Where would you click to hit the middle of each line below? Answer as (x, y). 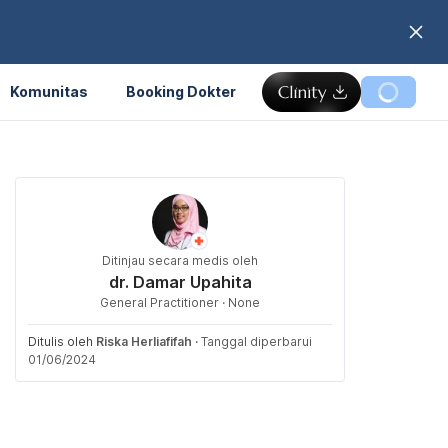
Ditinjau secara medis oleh (180, 260)
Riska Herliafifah (144, 341)
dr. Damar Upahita (180, 282)
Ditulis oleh (62, 341)
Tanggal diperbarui (256, 341)
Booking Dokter (181, 91)
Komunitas (49, 91)
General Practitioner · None (180, 302)
